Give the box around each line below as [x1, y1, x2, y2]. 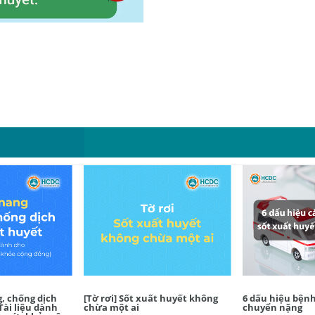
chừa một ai [84, 301, 140, 314]
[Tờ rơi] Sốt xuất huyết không [84, 292, 219, 304]
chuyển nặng [242, 301, 302, 314]
